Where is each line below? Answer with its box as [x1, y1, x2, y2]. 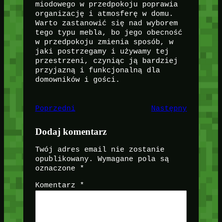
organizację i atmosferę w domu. [35, 9, 173, 18]
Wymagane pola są [97, 155, 169, 164]
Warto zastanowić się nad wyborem [35, 19, 178, 27]
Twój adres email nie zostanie [35, 146, 165, 154]
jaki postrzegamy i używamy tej [35, 47, 169, 55]
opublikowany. [35, 155, 93, 164]
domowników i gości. [35, 75, 120, 84]
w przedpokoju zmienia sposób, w [35, 38, 173, 46]
